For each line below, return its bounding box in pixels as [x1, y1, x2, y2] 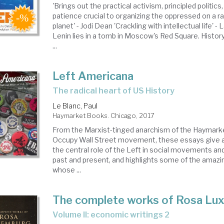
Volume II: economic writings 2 [58, 210, 170, 219]
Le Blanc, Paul [52, 101, 98, 110]
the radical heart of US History [58, 86, 175, 95]
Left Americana [52, 69, 134, 82]
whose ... [52, 165, 81, 174]
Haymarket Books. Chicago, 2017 [52, 111, 155, 119]
